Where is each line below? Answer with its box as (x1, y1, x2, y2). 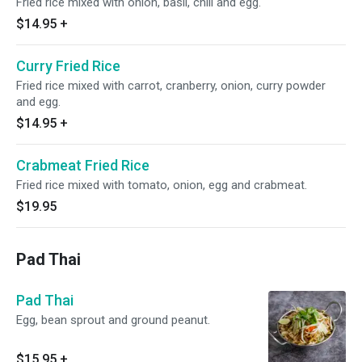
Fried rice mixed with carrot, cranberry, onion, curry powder (16, 78, 326, 93)
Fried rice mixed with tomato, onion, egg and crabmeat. (16, 178, 307, 192)
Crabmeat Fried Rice (16, 157, 149, 174)
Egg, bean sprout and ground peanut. (16, 313, 210, 327)
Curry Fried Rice (16, 57, 120, 74)
